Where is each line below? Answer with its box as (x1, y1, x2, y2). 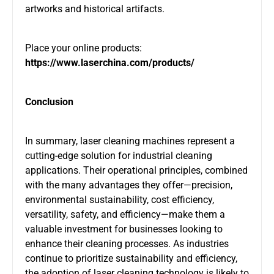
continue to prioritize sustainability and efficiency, (25, 252, 237, 264)
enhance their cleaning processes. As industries (25, 237, 229, 250)
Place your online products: (25, 42, 142, 54)
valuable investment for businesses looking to (25, 223, 223, 235)
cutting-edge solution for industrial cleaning (25, 149, 212, 161)
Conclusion (25, 95, 73, 108)
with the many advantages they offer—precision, (25, 179, 232, 191)
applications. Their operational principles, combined (25, 164, 248, 176)
